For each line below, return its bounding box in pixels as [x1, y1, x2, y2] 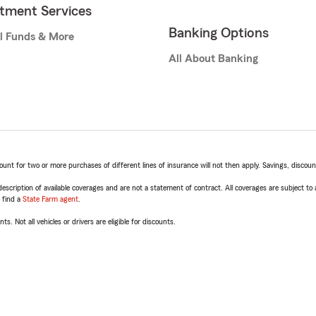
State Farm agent [23, 195, 78, 204]
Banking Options [169, 26, 269, 41]
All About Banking [169, 53, 258, 65]
